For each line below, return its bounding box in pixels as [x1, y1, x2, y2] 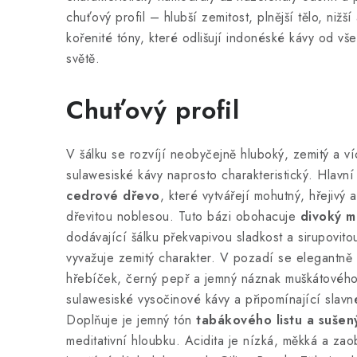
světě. [66, 49, 100, 68]
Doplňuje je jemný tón [66, 311, 196, 329]
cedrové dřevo [66, 186, 160, 205]
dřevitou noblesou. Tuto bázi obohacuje [66, 207, 300, 226]
